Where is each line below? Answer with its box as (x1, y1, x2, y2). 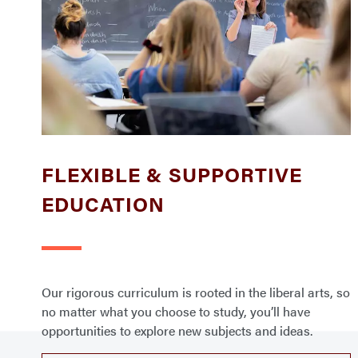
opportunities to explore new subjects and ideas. (42, 320, 312, 340)
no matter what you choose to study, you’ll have (42, 301, 310, 320)
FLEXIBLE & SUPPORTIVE (42, 159, 302, 188)
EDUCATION (42, 189, 165, 217)
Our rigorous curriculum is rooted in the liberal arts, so (42, 282, 350, 301)
